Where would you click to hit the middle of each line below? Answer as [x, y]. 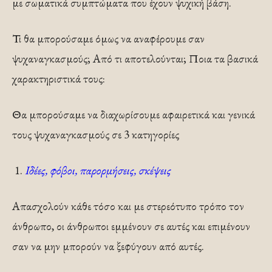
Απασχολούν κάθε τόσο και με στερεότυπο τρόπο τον [128, 206]
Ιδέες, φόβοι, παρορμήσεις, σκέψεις [98, 171]
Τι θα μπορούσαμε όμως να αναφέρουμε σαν [108, 39]
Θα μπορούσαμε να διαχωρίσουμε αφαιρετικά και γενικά [134, 115]
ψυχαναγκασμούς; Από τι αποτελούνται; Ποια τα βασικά [135, 59]
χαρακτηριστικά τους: [59, 79]
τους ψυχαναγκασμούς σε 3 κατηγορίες [96, 135]
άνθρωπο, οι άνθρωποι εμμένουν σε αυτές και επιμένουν [131, 226]
